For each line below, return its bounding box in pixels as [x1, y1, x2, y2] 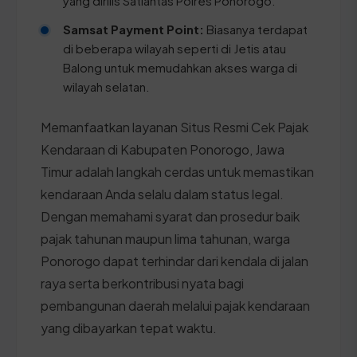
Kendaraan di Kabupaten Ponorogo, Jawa [41, 140, 284, 158]
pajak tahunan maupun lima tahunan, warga [41, 229, 290, 247]
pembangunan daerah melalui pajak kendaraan [41, 296, 310, 314]
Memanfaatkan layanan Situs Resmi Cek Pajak [41, 118, 308, 135]
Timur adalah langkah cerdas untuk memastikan [41, 163, 314, 180]
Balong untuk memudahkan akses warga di [63, 59, 297, 75]
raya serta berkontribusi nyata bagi [41, 274, 244, 292]
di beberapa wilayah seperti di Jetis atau [63, 40, 286, 56]
